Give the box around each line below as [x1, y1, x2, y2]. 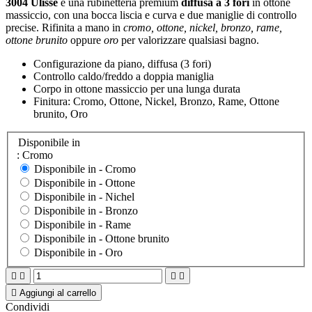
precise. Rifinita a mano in [6, 21, 123, 33]
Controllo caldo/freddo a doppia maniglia [33, 70, 214, 82]
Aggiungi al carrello [19, 288, 96, 299]
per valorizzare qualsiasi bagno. [118, 33, 259, 46]
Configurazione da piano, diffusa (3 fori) [33, 57, 211, 70]
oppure [68, 33, 104, 46]
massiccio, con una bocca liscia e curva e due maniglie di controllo [6, 8, 297, 21]
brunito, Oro [33, 107, 88, 120]
